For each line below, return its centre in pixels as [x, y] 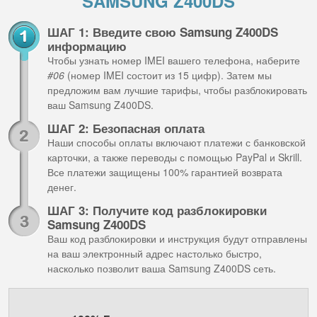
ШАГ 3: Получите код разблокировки [157, 210]
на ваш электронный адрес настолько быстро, [155, 253]
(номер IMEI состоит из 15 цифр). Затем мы [168, 75]
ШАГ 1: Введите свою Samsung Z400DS [163, 32]
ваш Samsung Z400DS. [100, 105]
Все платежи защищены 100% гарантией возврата [165, 172]
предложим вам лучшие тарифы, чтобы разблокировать [177, 90]
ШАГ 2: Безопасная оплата [126, 128]
